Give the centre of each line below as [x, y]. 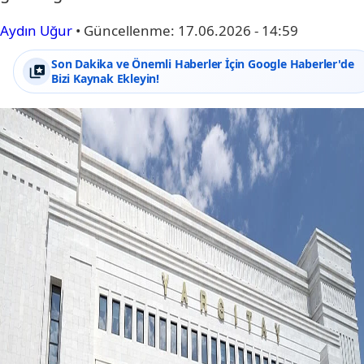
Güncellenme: [131, 30]
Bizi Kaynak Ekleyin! [106, 78]
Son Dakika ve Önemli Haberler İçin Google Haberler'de [203, 64]
